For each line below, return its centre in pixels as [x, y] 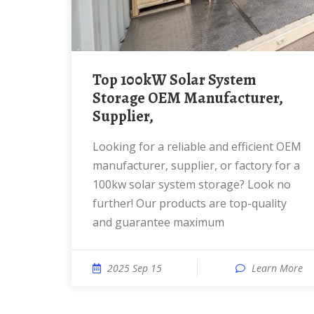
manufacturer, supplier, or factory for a [196, 165]
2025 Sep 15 [135, 268]
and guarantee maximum [158, 222]
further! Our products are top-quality [190, 203]
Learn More [277, 268]
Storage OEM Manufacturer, [188, 98]
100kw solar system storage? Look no [192, 184]
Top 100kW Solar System [97, 80]
